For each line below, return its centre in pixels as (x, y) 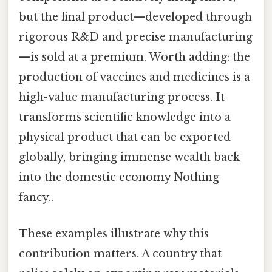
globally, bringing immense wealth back (129, 158)
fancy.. (36, 198)
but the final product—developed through (135, 17)
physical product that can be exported (125, 138)
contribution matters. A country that (120, 253)
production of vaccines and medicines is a (134, 77)
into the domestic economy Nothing (119, 178)
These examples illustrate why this (114, 233)
